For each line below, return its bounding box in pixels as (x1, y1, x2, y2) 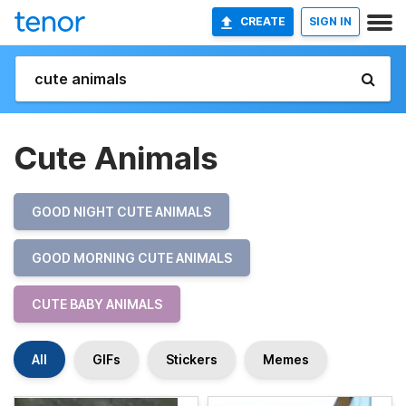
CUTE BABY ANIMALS (32, 296, 162, 312)
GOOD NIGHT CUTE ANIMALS (32, 204, 211, 219)
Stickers (166, 352, 217, 367)
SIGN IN (309, 14, 352, 28)
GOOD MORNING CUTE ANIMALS (32, 250, 232, 266)
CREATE (240, 14, 285, 28)
